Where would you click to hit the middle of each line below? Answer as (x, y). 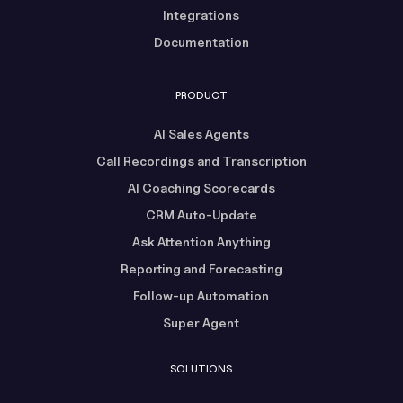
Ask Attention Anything (201, 241)
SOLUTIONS (201, 368)
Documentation (201, 41)
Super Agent (201, 322)
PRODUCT (201, 94)
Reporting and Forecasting (201, 268)
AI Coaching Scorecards (201, 187)
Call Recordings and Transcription (201, 160)
